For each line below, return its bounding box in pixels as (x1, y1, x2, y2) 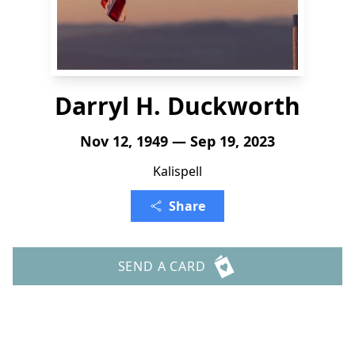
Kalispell (153, 162, 202, 180)
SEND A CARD (117, 258, 206, 275)
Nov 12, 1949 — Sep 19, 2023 (80, 132, 275, 151)
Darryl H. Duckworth (55, 90, 300, 122)
